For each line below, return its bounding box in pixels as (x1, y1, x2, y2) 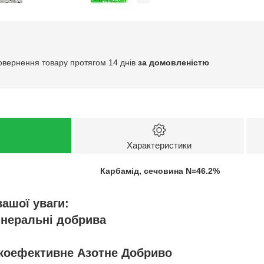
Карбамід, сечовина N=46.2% (100, 166, 220, 176)
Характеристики (126, 140, 192, 151)
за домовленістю (138, 57, 209, 67)
